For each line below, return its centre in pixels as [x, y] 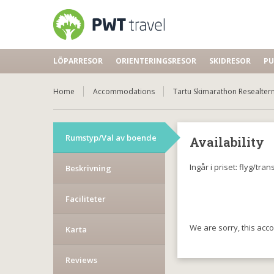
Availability [227, 142]
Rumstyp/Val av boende [111, 138]
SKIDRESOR [230, 61]
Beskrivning [88, 168]
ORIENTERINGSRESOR [156, 61]
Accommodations [124, 91]
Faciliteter [86, 199]
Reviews [81, 260]
